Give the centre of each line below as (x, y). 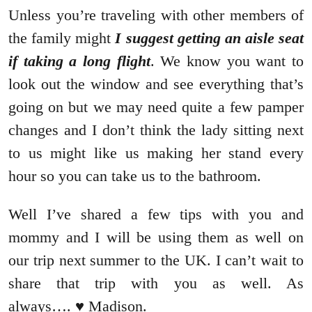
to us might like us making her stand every (156, 153)
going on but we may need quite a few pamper (156, 107)
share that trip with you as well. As (156, 283)
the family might (62, 38)
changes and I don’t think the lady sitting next (156, 130)
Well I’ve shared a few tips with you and (156, 214)
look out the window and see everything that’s (156, 84)
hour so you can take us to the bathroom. (135, 176)
